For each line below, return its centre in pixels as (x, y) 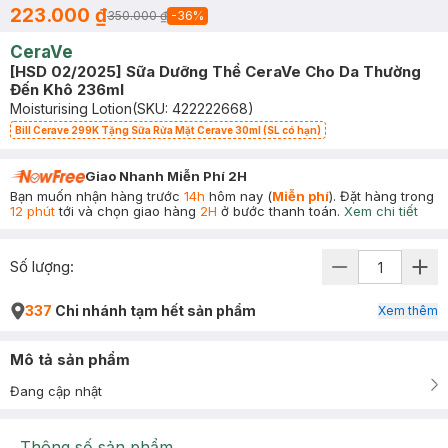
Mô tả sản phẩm (70, 359)
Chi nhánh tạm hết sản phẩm (154, 310)
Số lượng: (42, 266)
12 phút (32, 211)
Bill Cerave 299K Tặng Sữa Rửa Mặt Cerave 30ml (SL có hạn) (168, 130)
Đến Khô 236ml (67, 89)
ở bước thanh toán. (278, 211)
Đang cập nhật (56, 391)
